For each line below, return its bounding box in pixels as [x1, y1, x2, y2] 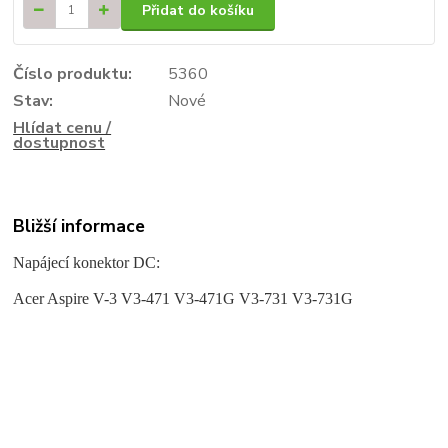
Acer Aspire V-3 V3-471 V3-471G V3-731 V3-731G [13, 289, 354, 307]
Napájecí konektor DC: [13, 253, 161, 271]
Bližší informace [13, 214, 146, 239]
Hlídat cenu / [13, 116, 112, 139]
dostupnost [13, 131, 106, 154]
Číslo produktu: [13, 62, 133, 85]
